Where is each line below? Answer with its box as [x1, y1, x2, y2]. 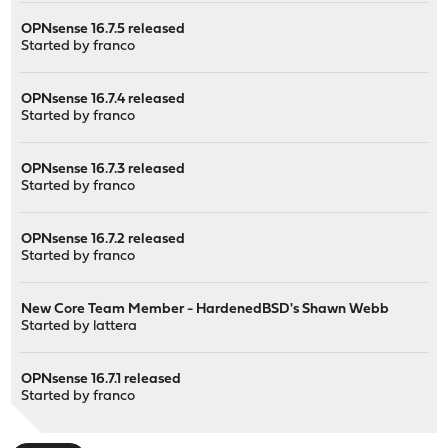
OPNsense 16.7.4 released [21, 91, 186, 107]
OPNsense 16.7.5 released [21, 21, 186, 37]
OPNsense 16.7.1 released [21, 371, 182, 387]
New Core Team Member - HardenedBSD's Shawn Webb [21, 301, 390, 317]
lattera [93, 318, 138, 334]
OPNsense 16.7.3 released [21, 161, 186, 177]
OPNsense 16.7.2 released [21, 231, 186, 247]
